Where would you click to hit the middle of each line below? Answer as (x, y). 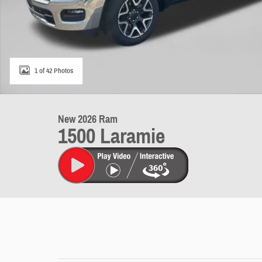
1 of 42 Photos (54, 70)
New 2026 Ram (88, 119)
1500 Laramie (111, 136)
